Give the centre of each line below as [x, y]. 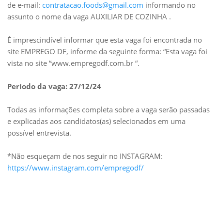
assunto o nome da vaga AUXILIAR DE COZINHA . [89, 16]
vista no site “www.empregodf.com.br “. [73, 63]
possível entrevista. [39, 133]
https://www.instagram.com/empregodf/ [76, 168]
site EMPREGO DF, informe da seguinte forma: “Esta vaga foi [107, 51]
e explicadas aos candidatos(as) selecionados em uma [96, 121]
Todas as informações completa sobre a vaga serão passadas [108, 109]
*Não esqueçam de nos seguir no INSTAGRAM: [85, 156]
